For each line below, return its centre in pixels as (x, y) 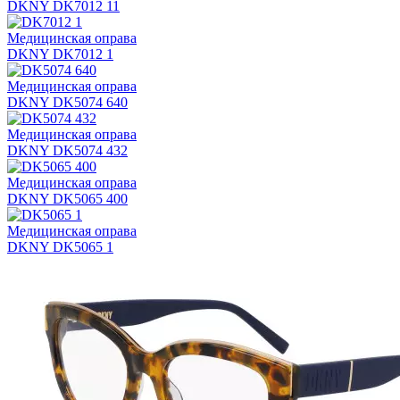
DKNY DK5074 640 (67, 103)
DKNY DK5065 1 (60, 247)
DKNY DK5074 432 (67, 151)
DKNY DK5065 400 (67, 199)
